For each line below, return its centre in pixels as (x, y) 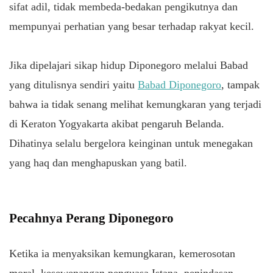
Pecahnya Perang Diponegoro (91, 218)
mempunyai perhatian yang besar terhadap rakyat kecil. (132, 26)
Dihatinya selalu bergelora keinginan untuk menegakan (131, 143)
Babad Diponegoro (179, 84)
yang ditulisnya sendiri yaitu (73, 84)
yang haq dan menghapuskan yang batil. (98, 162)
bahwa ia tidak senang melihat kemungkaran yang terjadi (135, 104)
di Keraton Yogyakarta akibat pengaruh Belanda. (117, 123)
